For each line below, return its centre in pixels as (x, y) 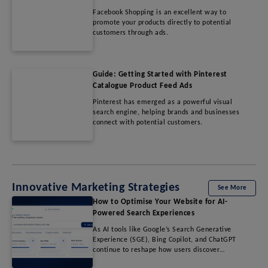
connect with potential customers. (148, 122)
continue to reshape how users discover (156, 250)
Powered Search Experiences (144, 213)
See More (232, 188)
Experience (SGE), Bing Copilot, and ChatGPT (165, 240)
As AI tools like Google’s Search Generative (162, 229)
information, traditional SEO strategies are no (167, 260)
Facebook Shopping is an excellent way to (159, 12)
